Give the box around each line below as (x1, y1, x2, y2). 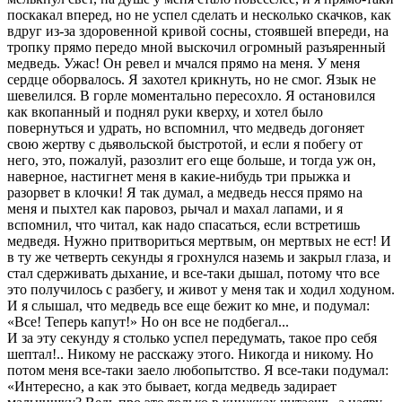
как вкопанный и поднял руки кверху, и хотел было (7, 104, 323, 120)
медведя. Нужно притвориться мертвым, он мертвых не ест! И (7, 233, 391, 249)
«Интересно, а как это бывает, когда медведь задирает (7, 379, 336, 395)
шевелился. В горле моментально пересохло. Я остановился (7, 88, 375, 104)
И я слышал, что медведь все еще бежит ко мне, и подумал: (7, 298, 370, 314)
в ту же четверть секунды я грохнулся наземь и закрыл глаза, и (7, 249, 391, 266)
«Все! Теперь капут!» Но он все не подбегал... (7, 314, 289, 330)
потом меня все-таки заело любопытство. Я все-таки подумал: (7, 363, 389, 379)
